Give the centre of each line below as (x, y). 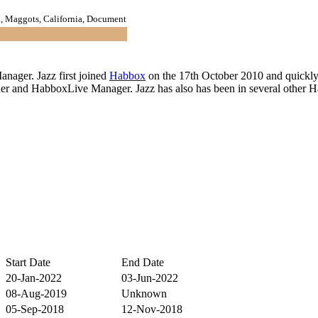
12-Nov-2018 (152, 309)
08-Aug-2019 (36, 293)
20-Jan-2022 (34, 278)
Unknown (144, 293)
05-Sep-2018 (35, 309)
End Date (143, 262)
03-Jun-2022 (150, 278)
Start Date (28, 262)
